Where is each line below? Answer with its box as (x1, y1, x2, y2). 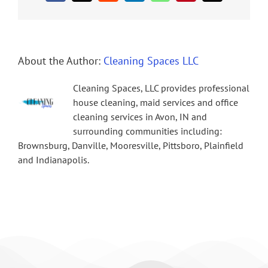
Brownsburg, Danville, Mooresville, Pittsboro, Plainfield (18, 139, 243, 152)
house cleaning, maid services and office (73, 96, 238, 109)
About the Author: (18, 54, 103, 68)
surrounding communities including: (73, 125, 222, 138)
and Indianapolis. (18, 154, 89, 166)
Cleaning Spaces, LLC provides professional (73, 82, 249, 95)
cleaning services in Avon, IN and (73, 111, 207, 123)
